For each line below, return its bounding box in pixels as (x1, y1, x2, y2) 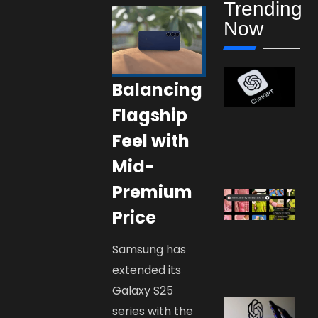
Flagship (112, 104, 188, 128)
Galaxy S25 (112, 283, 174, 300)
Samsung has (112, 241, 187, 258)
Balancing (112, 78, 203, 102)
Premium (112, 180, 193, 204)
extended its (112, 262, 182, 279)
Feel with (112, 129, 190, 153)
